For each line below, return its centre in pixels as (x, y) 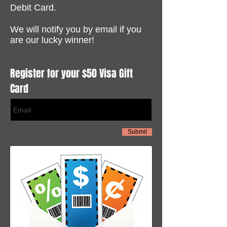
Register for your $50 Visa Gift (71, 73)
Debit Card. (34, 8)
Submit (137, 132)
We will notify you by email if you (76, 29)
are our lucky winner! (52, 40)
